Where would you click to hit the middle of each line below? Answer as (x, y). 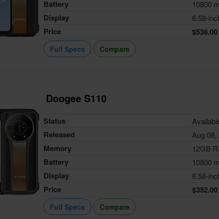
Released (59, 134)
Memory (58, 148)
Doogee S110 (77, 98)
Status (55, 121)
